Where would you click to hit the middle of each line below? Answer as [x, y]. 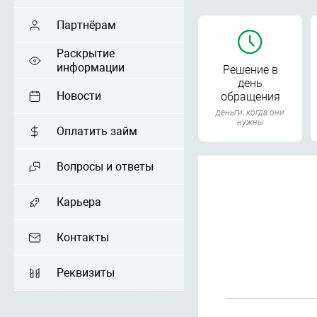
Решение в [250, 70]
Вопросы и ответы [105, 166]
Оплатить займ [97, 131]
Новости [79, 96]
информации [91, 67]
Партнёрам [86, 25]
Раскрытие [86, 53]
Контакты [83, 237]
